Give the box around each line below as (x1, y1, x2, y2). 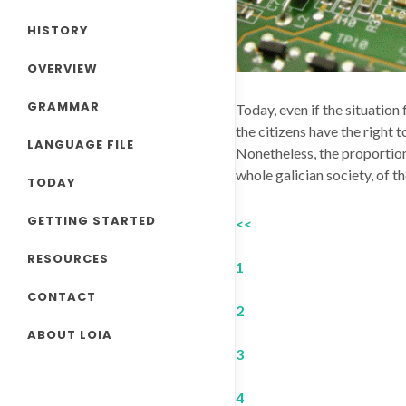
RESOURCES (27, 250, 109, 268)
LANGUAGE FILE (27, 136, 134, 154)
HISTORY (27, 22, 89, 40)
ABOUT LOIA (27, 326, 112, 344)
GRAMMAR (27, 98, 100, 116)
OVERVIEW (27, 60, 98, 78)
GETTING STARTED (27, 212, 156, 230)
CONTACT (27, 288, 96, 306)
